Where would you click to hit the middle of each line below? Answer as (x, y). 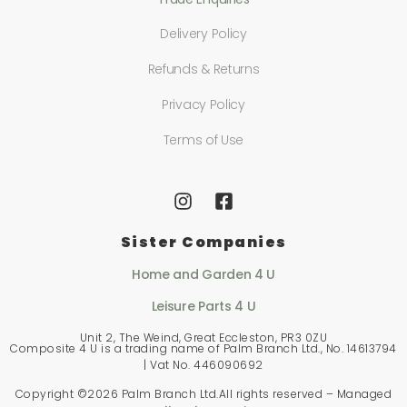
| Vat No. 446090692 (203, 364)
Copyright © (51, 394)
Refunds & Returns (203, 69)
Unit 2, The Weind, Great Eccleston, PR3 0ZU (203, 337)
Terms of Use (203, 140)
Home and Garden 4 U (203, 274)
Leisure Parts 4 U (203, 307)
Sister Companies (203, 242)
